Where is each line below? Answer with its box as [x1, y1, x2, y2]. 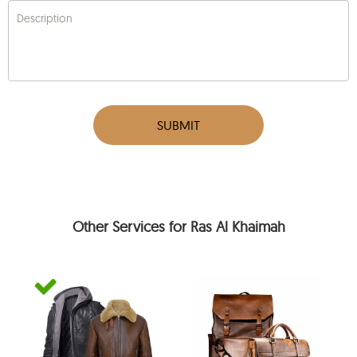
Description [17, 11, 73, 26]
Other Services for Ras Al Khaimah [72, 217, 285, 236]
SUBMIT [157, 117, 200, 134]
